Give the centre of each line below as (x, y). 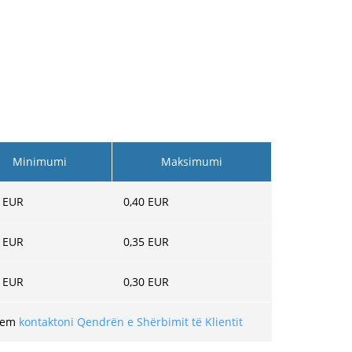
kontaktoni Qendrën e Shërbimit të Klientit (131, 322)
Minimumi (39, 161)
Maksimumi (192, 161)
